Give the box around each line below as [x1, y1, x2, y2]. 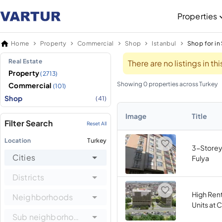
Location [4, 137, 31, 144]
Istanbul [152, 40, 176, 47]
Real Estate [8, 57, 43, 65]
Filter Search [4, 118, 53, 128]
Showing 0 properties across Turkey [117, 80, 218, 88]
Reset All [87, 120, 107, 126]
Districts [12, 172, 45, 182]
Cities [12, 152, 35, 163]
